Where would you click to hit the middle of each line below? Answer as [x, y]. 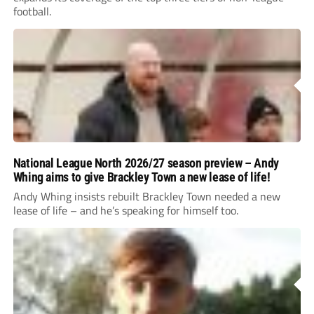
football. [32, 11]
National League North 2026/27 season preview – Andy [146, 163]
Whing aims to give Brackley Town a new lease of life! [142, 177]
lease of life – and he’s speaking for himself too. [125, 210]
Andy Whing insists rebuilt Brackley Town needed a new [146, 196]
